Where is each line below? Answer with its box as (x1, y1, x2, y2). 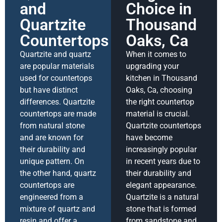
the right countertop (126, 97, 194, 107)
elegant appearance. (126, 180, 197, 190)
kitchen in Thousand (126, 73, 197, 83)
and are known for (20, 132, 83, 142)
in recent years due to (126, 156, 200, 166)
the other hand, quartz (20, 168, 96, 178)
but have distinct (20, 85, 78, 95)
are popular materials (20, 61, 94, 71)
